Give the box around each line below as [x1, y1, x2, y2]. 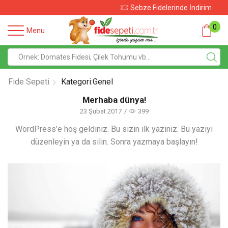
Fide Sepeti [8, 77, 49, 87]
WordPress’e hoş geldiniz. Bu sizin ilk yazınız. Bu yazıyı [15, 124, 213, 134]
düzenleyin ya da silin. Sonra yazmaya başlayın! [30, 137, 198, 147]
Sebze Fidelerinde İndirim [78, 4, 160, 12]
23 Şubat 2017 [79, 107, 122, 116]
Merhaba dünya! [82, 95, 146, 105]
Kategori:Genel [61, 77, 113, 87]
